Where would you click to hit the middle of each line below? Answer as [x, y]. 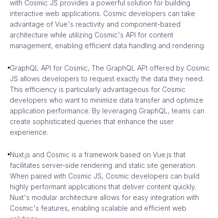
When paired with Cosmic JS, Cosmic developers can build [105, 176]
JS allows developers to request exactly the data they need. [107, 78]
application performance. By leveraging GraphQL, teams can [107, 110]
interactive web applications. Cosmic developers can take [102, 13]
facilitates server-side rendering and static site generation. [103, 165]
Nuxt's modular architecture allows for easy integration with [104, 197]
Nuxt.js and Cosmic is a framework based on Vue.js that [98, 154]
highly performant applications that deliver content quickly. [103, 186]
